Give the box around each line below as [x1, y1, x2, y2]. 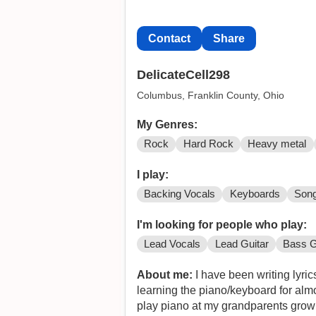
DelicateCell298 [136, 68, 230, 83]
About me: [136, 268, 193, 281]
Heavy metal [248, 138, 307, 150]
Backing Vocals [143, 188, 215, 200]
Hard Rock [183, 138, 233, 150]
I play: [136, 168, 169, 181]
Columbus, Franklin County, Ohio [136, 89, 284, 101]
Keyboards [229, 188, 280, 200]
